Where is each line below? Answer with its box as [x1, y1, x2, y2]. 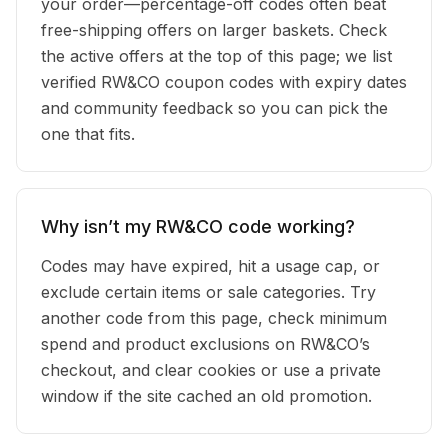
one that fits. [41, 124, 135, 144]
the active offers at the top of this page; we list [41, 46, 392, 66]
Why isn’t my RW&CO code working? [41, 216, 355, 237]
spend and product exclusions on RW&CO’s [41, 334, 370, 354]
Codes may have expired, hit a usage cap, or [41, 256, 380, 276]
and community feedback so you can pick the [41, 98, 388, 118]
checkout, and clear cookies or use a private [41, 360, 381, 380]
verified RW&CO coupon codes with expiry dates [41, 72, 407, 92]
